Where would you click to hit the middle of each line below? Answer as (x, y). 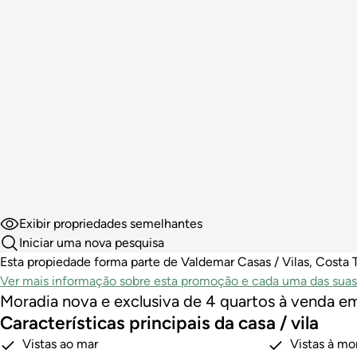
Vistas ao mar (60, 344)
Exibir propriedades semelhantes (111, 224)
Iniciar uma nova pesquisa (92, 243)
